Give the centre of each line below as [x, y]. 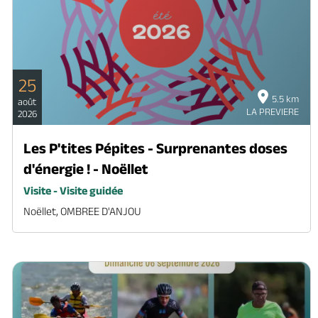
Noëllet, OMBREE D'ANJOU [83, 211]
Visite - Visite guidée [73, 190]
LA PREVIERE [272, 111]
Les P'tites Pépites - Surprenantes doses [156, 148]
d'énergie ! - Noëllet [86, 168]
